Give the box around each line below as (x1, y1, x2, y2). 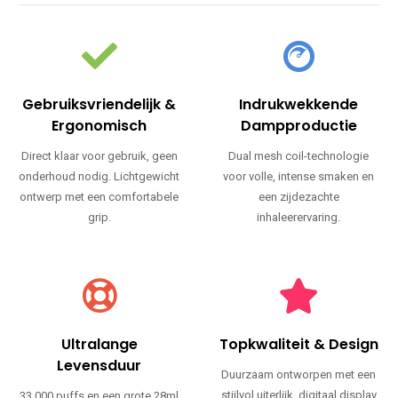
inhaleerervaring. (257, 211, 341, 225)
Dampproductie (240, 115, 357, 137)
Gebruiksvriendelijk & (22, 94, 177, 115)
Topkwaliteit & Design (219, 334, 378, 355)
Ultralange (60, 334, 138, 355)
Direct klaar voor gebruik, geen (20, 149, 178, 163)
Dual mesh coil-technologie (228, 149, 370, 163)
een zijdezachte (258, 190, 339, 204)
